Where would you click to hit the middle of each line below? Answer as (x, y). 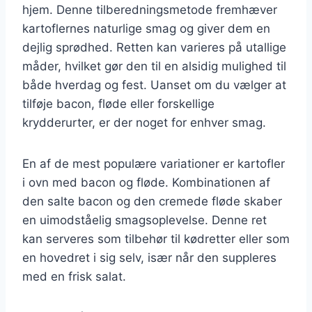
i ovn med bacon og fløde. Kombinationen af (146, 182)
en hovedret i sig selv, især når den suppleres (149, 257)
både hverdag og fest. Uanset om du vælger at (154, 85)
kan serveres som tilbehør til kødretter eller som (156, 239)
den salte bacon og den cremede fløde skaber (152, 201)
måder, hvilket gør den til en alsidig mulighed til (154, 66)
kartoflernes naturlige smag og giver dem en (146, 28)
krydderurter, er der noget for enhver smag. (144, 122)
